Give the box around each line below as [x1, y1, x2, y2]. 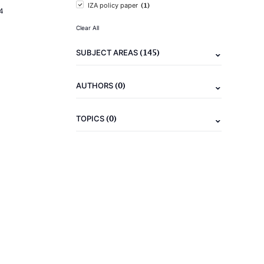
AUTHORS [76, 81, 115, 90]
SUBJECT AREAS [76, 48, 140, 57]
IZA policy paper [88, 1, 138, 9]
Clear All [76, 24, 99, 31]
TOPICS [76, 114, 106, 123]
